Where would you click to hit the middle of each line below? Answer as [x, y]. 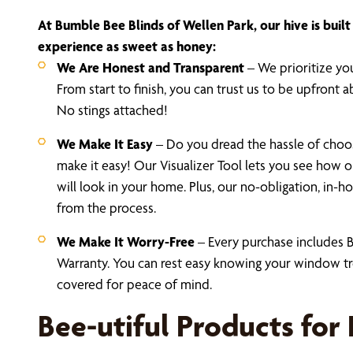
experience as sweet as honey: [127, 46]
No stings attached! [112, 110]
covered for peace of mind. [134, 284]
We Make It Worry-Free [126, 242]
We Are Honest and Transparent [150, 68]
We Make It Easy [105, 144]
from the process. [106, 208]
